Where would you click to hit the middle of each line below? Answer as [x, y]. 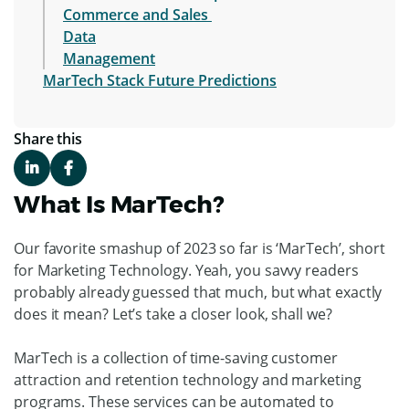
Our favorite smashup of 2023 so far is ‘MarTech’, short [200, 248]
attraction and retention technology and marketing [188, 379]
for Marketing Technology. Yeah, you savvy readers [186, 270]
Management [109, 58]
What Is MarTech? [119, 204]
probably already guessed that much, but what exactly [198, 292]
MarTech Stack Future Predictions [160, 80]
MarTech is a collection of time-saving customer [176, 357]
